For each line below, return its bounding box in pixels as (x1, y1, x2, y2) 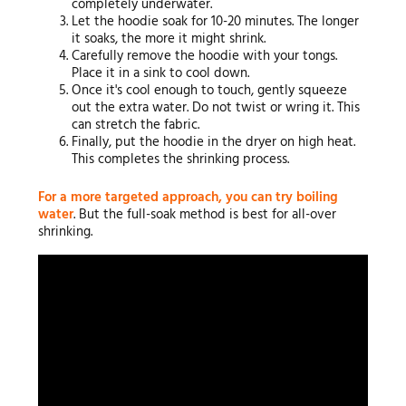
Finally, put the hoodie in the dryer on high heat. (72, 131, 356, 154)
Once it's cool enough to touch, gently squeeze (72, 80, 348, 102)
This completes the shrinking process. (72, 149, 290, 171)
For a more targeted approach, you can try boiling (37, 186, 338, 208)
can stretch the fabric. (72, 114, 200, 137)
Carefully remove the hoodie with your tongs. (72, 45, 338, 68)
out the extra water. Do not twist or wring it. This (72, 97, 361, 120)
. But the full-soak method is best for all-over (72, 203, 336, 226)
